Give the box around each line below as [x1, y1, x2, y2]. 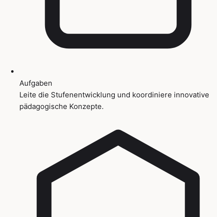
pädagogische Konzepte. [19, 101, 104, 111]
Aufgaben [19, 78, 52, 88]
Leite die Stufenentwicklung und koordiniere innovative [19, 90, 209, 99]
